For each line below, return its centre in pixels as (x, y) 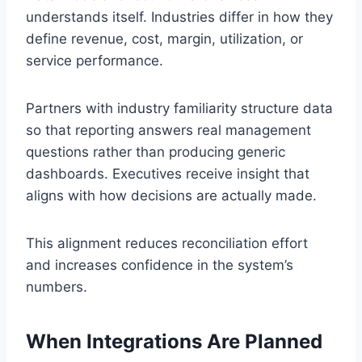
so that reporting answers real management (168, 130)
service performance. (95, 60)
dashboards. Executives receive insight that (168, 173)
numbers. (57, 286)
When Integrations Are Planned (174, 341)
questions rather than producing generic (156, 152)
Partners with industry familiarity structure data (179, 108)
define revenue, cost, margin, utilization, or (164, 38)
